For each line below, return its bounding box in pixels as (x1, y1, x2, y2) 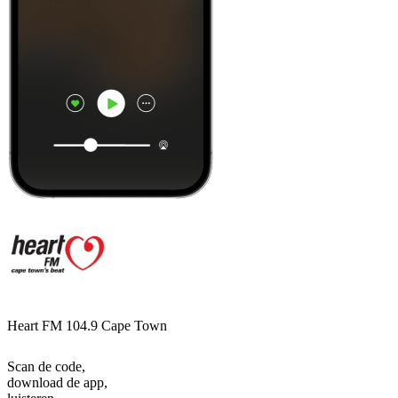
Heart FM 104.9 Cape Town (7, 318, 167, 334)
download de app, (7, 375, 107, 391)
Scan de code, (7, 359, 85, 375)
